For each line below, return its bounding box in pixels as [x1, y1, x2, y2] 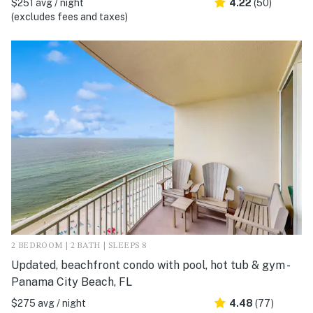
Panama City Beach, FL [11, 275, 132, 289]
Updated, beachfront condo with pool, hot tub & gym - [11, 258, 289, 272]
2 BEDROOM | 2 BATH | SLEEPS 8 [11, 241, 147, 250]
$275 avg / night [11, 297, 86, 309]
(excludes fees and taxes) [11, 11, 128, 23]
